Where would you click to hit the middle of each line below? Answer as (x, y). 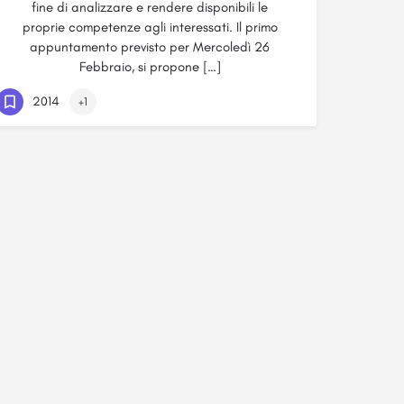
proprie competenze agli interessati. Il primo (150, 27)
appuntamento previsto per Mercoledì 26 (150, 47)
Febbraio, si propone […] (150, 67)
